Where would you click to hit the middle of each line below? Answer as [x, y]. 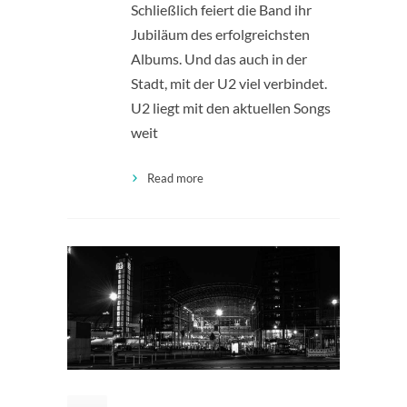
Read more [175, 179]
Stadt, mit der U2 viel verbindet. [229, 84]
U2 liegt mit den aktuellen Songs [231, 108]
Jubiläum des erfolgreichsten [220, 35]
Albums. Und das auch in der [219, 59]
